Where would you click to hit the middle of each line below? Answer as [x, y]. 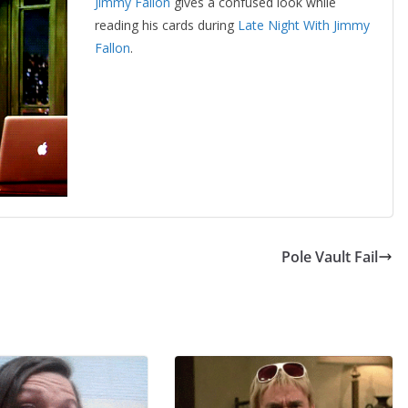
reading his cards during [166, 25]
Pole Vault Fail [330, 257]
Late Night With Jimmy [304, 25]
